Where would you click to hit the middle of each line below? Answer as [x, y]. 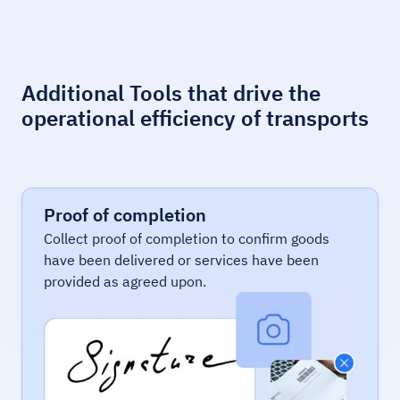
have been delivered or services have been [181, 260]
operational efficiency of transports [195, 118]
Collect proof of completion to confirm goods [187, 239]
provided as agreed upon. [125, 282]
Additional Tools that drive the [171, 93]
